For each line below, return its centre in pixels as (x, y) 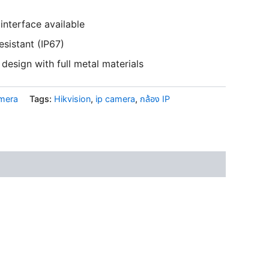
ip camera (115, 98)
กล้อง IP (155, 98)
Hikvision (72, 98)
